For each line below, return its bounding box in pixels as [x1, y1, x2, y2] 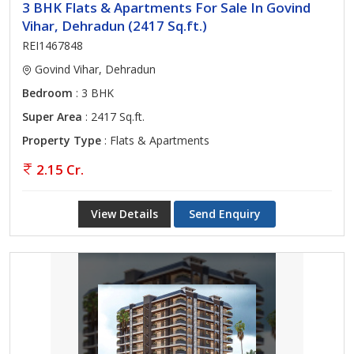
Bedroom [22, 85, 73, 100]
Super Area [22, 109, 82, 124]
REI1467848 [22, 38, 83, 53]
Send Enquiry [189, 206, 261, 221]
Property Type [22, 133, 101, 148]
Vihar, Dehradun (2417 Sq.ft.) [22, 17, 207, 35]
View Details [91, 206, 158, 221]
